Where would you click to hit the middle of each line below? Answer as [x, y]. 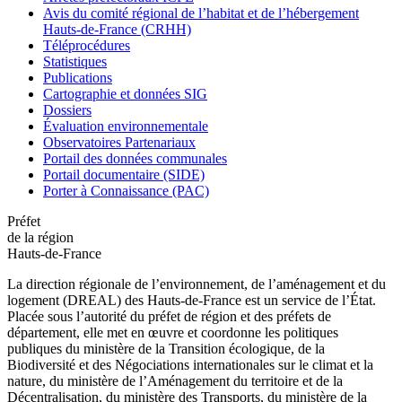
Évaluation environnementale [126, 126]
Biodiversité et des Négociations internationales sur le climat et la [190, 364]
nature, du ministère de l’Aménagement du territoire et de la [175, 380]
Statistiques [75, 61]
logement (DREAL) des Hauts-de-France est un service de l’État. [192, 300]
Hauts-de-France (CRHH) [117, 29]
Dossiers [67, 109]
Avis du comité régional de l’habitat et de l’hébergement [201, 13]
